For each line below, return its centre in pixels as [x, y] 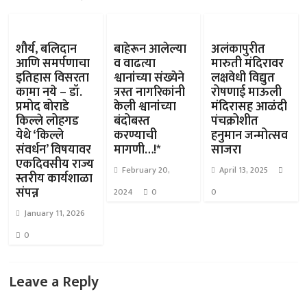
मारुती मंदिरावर [247, 64]
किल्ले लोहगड [48, 121]
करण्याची [135, 136]
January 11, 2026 [55, 213]
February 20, [146, 170]
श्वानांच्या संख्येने [149, 78]
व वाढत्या [134, 64]
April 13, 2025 [243, 170]
